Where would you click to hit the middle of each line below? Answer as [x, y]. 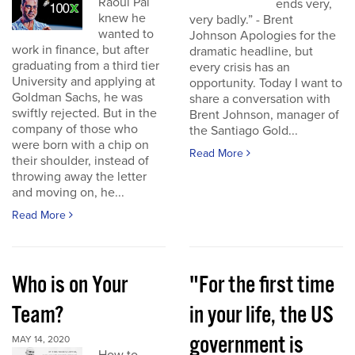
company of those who [75, 129]
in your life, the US [261, 316]
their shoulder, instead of [80, 161]
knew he [122, 18]
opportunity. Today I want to [266, 83]
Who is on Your [70, 286]
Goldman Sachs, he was [77, 97]
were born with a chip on [80, 145]
